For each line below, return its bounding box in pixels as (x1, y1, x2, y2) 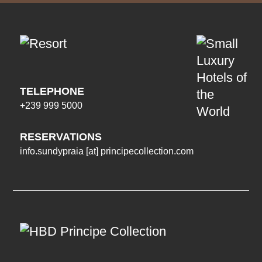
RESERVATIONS (19, 131, 102, 143)
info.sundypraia (19, 146, 84, 156)
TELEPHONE (19, 85, 84, 97)
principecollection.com (100, 146, 194, 156)
